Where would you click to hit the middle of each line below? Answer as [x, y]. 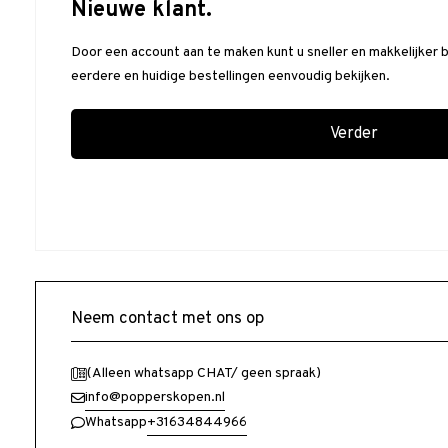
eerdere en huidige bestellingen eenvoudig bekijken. [230, 76]
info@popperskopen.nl [155, 397]
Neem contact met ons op [167, 318]
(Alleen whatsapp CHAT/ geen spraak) [204, 373]
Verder [353, 133]
